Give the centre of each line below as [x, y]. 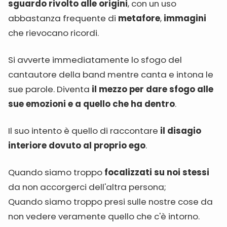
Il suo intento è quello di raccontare [84, 131]
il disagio [181, 131]
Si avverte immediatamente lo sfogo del [95, 60]
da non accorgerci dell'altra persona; [87, 187]
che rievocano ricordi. [53, 33]
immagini [185, 18]
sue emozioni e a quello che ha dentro [91, 104]
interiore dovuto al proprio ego [77, 145]
